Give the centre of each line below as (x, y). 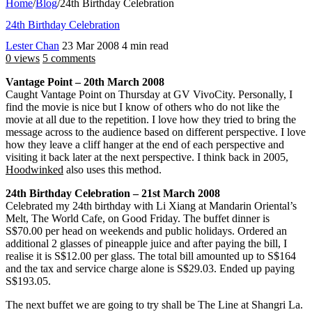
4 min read (145, 46)
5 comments (69, 58)
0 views (23, 58)
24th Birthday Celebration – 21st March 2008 (113, 194)
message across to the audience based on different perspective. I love (156, 132)
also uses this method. (112, 170)
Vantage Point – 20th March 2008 (85, 82)
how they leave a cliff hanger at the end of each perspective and (145, 145)
